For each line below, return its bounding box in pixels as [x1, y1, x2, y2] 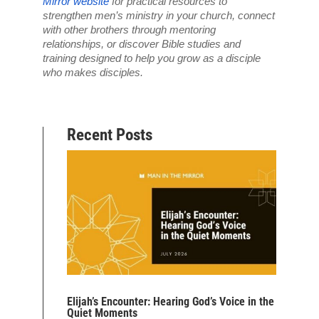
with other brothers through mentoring [43, 23, 216, 36]
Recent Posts [67, 125, 153, 145]
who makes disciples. [43, 66, 144, 78]
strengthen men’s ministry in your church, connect [43, 9, 276, 21]
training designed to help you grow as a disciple [43, 52, 261, 64]
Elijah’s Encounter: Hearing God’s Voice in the [67, 294, 275, 308]
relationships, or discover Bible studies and [43, 38, 241, 50]
